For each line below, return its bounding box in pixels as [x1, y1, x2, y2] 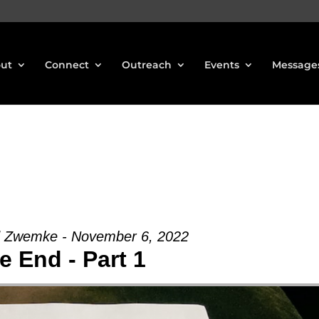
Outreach [122, 58, 172, 71]
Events [204, 58, 239, 71]
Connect [45, 58, 89, 71]
